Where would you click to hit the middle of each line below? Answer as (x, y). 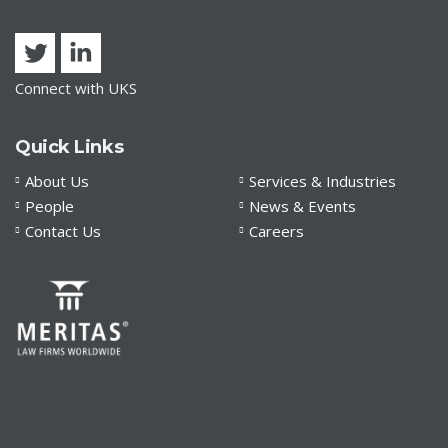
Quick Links (69, 147)
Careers (276, 231)
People (49, 206)
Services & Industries (322, 181)
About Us (57, 181)
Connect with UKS (76, 88)
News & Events (302, 206)
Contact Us (63, 231)
